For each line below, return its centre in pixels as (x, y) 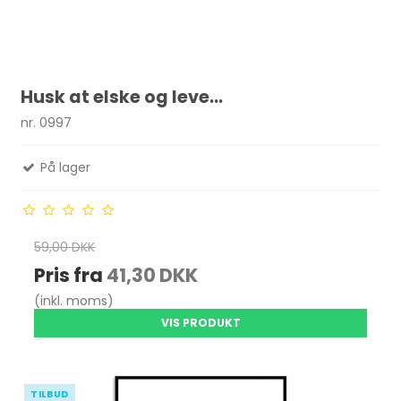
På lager (64, 168)
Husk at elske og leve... (122, 97)
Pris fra (71, 276)
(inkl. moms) (74, 301)
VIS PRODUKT (200, 323)
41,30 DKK (153, 276)
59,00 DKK (65, 247)
